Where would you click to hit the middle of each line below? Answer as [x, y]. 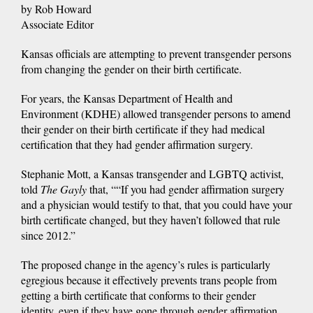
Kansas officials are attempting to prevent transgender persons [156, 53]
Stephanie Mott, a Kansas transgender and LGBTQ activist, [152, 173]
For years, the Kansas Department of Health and [127, 98]
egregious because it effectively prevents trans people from [149, 279]
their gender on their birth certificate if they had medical [143, 129]
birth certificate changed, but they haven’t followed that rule [151, 219]
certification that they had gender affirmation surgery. [137, 144]
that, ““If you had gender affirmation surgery [185, 189]
